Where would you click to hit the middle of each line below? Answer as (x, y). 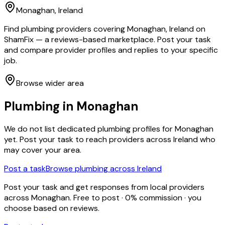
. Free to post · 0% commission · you (136, 198)
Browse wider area (50, 83)
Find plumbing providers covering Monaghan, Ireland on (105, 29)
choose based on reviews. (52, 208)
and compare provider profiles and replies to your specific (111, 50)
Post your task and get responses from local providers (104, 187)
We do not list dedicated (51, 129)
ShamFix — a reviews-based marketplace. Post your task (107, 39)
